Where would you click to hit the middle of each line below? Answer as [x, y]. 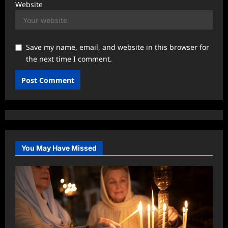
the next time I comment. [69, 59]
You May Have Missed [59, 148]
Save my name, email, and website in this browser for [118, 47]
